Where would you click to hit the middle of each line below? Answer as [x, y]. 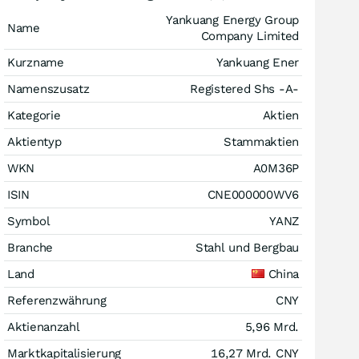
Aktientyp [34, 141]
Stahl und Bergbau [247, 247]
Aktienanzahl [44, 327]
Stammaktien [261, 141]
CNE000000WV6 [253, 194]
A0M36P [276, 168]
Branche [30, 247]
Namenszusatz [48, 89]
